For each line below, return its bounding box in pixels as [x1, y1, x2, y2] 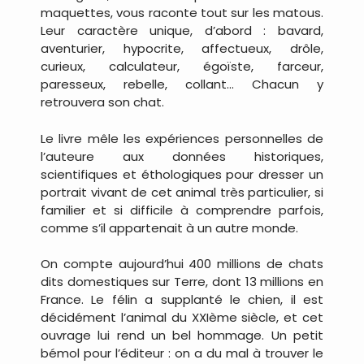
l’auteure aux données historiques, [41, 147, 323, 165]
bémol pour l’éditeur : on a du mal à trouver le [41, 344, 323, 362]
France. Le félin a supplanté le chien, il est [41, 291, 323, 309]
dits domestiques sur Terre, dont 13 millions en [41, 273, 323, 291]
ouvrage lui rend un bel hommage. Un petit [41, 327, 323, 344]
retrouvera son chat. [41, 93, 164, 111]
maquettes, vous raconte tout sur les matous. [41, 4, 323, 22]
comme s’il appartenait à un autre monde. [41, 219, 298, 236]
